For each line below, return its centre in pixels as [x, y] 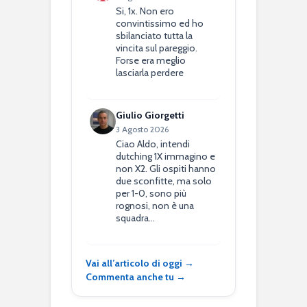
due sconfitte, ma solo [164, 181]
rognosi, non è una [155, 206]
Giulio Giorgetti [150, 115]
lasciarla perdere [150, 73]
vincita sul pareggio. [157, 48]
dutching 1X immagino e [166, 157]
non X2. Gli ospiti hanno [166, 169]
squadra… [136, 218]
